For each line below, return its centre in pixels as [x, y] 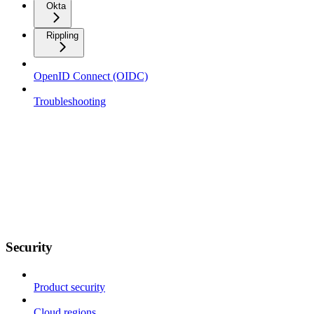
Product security [69, 287]
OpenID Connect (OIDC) [91, 76]
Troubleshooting [70, 101]
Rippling [62, 35]
